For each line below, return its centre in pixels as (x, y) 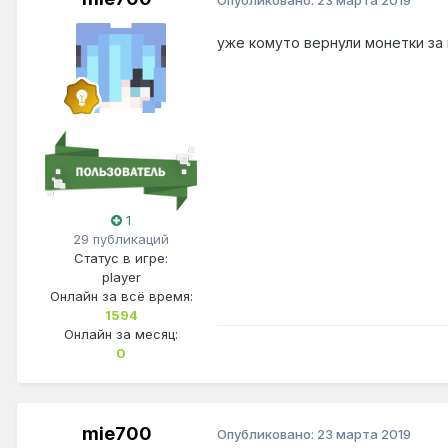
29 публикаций (121, 238)
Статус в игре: (121, 257)
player (121, 276)
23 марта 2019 (364, 434)
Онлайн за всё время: (121, 295)
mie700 (117, 433)
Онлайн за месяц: (121, 333)
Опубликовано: (267, 434)
